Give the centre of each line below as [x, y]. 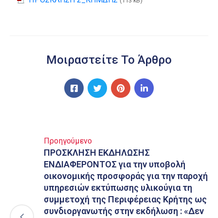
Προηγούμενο [68, 141]
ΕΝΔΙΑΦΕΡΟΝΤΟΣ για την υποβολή [115, 164]
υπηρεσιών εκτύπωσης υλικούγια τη [118, 188]
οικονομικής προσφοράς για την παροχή [126, 176]
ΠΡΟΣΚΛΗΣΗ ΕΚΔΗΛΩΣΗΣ [97, 153]
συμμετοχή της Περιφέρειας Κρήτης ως [125, 199]
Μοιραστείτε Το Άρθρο [109, 60]
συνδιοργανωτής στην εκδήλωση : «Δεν [124, 211]
